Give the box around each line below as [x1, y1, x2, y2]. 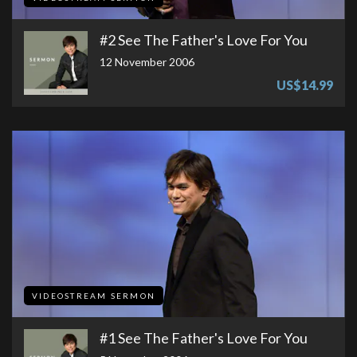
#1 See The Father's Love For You [100, 329, 308, 347]
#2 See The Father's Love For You [100, 30, 308, 49]
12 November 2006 [100, 54, 194, 69]
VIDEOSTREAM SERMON [32, 291, 155, 301]
